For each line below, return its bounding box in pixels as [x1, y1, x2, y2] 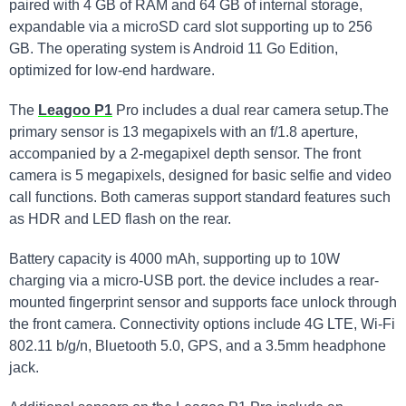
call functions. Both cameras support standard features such [9, 188, 391, 205]
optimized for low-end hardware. [9, 62, 215, 78]
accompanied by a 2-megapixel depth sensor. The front [9, 145, 361, 161]
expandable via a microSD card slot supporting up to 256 [9, 18, 372, 34]
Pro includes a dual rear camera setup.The [112, 101, 389, 118]
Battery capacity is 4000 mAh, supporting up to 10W [9, 250, 340, 266]
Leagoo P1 [38, 101, 112, 118]
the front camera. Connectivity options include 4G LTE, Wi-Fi [9, 315, 395, 332]
